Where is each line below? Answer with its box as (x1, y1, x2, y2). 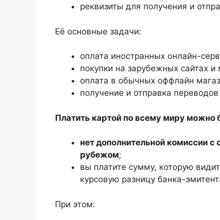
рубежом (80, 150, 119, 160)
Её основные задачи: (55, 26, 141, 36)
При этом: (55, 199, 95, 209)
